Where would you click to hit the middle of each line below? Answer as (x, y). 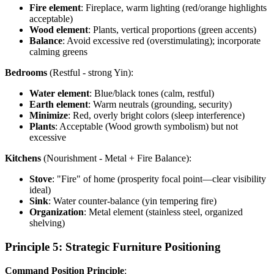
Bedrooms (26, 73)
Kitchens (23, 158)
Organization (57, 212)
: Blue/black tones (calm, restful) (152, 94)
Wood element (59, 30)
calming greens (58, 52)
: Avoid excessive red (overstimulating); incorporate (161, 41)
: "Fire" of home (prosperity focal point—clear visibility (159, 179)
